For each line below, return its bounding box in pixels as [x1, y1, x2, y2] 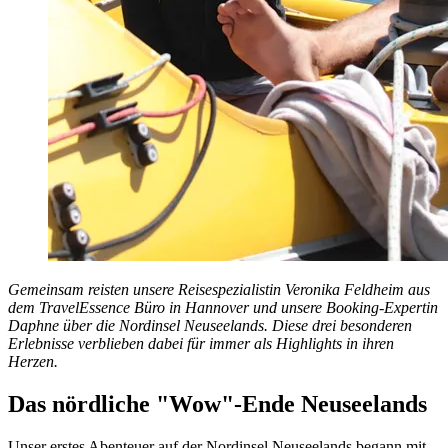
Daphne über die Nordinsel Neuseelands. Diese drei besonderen [8, 317, 412, 335]
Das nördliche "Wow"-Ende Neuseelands [8, 391, 427, 418]
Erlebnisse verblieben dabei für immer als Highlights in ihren [8, 335, 394, 353]
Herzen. [8, 353, 58, 371]
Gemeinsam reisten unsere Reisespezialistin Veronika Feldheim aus [8, 281, 430, 299]
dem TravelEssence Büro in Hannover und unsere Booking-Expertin [8, 299, 438, 317]
